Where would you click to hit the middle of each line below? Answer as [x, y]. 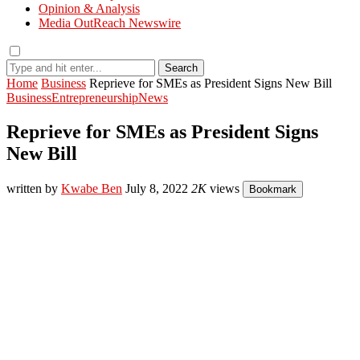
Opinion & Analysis [89, 8]
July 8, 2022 [157, 188]
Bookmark [273, 189]
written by [34, 188]
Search [181, 68]
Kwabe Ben [92, 188]
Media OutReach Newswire [110, 23]
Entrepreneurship [95, 98]
